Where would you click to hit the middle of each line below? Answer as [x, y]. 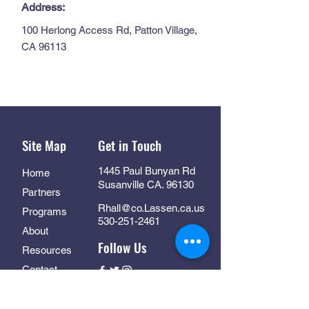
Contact [40, 269]
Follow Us [122, 247]
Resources [48, 250]
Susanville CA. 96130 [146, 185]
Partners [41, 192]
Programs [44, 211]
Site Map [44, 145]
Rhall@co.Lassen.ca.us [151, 208]
